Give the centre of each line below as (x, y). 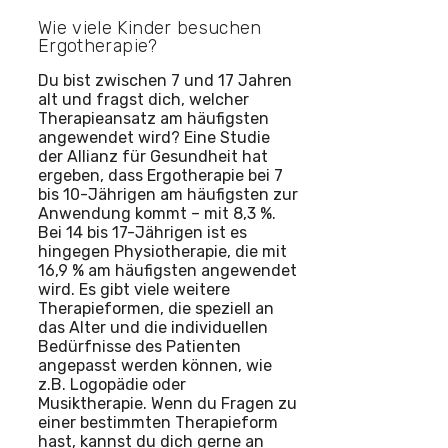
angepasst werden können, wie (155, 366)
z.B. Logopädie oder (112, 385)
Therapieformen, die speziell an (156, 309)
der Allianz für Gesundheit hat (153, 157)
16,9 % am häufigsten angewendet (167, 271)
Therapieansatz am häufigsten (153, 119)
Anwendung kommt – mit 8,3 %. (157, 214)
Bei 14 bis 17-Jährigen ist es (142, 233)
